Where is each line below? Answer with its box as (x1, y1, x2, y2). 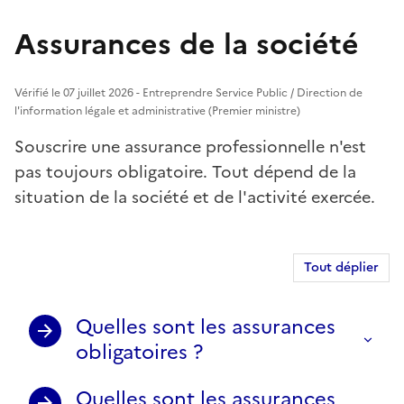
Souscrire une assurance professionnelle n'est (14, 133, 366, 159)
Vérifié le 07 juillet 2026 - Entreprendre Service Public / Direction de (14, 84, 363, 101)
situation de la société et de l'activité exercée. (14, 184, 375, 209)
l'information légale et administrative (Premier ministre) (14, 102, 300, 119)
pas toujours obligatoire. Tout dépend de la (14, 159, 356, 184)
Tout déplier (304, 257, 379, 277)
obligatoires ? (76, 336, 203, 367)
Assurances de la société (14, 22, 359, 66)
